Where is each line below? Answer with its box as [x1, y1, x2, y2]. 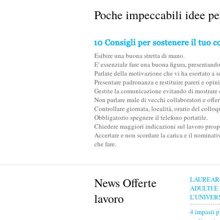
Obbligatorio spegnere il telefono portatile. [94, 113, 208, 122]
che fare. [94, 139, 116, 148]
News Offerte [94, 175, 157, 191]
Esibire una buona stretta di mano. [94, 51, 185, 60]
